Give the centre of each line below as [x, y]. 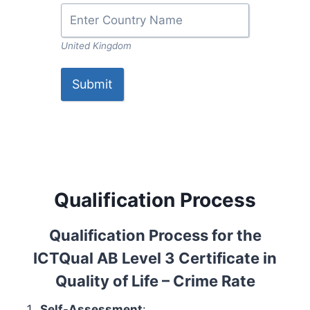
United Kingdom [96, 46]
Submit [92, 84]
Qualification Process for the [155, 235]
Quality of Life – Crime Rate [155, 281]
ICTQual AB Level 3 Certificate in [155, 258]
